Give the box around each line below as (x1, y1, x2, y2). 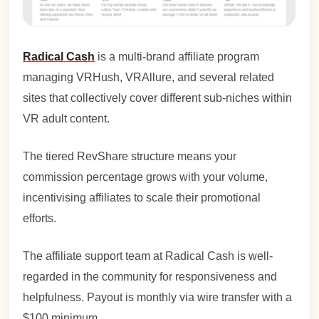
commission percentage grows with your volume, (23, 170, 268, 183)
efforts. (23, 211, 57, 224)
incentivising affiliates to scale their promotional (23, 191, 261, 204)
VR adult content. (23, 112, 110, 125)
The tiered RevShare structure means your (23, 150, 237, 162)
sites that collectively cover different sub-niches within (23, 91, 293, 104)
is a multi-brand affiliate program (95, 50, 260, 63)
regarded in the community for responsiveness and (23, 270, 278, 283)
